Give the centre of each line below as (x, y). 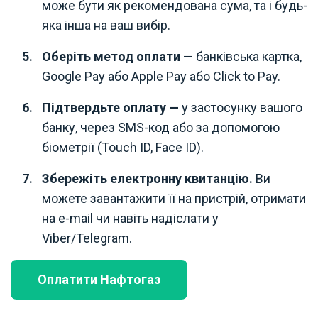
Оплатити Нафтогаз (99, 279)
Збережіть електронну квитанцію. (149, 178)
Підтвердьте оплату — (112, 107)
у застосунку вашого (242, 107)
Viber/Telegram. (87, 238)
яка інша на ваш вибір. (106, 25)
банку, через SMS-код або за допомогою (161, 127)
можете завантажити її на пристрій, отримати (174, 198)
